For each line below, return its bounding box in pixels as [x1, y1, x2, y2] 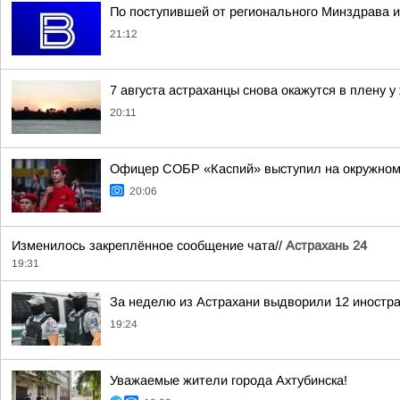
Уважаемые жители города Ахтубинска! [110, 373, 347, 387]
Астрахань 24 [286, 238, 367, 253]
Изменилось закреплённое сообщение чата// [12, 238, 286, 253]
